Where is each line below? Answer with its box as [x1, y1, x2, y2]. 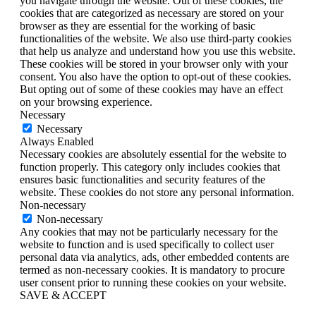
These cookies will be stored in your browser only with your [20, 58, 288, 71]
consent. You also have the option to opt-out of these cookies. [20, 71, 291, 83]
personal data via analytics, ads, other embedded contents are [20, 251, 289, 264]
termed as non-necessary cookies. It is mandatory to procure [20, 264, 285, 276]
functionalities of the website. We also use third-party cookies [20, 32, 291, 45]
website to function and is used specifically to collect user [20, 238, 274, 251]
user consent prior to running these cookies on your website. [20, 276, 286, 289]
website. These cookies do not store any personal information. [20, 186, 294, 199]
